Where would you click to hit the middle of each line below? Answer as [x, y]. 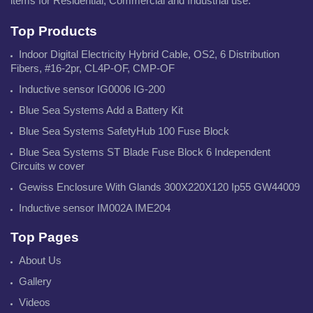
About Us [40, 260]
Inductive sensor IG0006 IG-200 [92, 89]
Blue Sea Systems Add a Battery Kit [101, 110]
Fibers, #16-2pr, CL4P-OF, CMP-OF [93, 68]
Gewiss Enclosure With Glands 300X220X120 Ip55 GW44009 [159, 187]
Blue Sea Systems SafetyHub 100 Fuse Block [124, 131]
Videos [35, 302]
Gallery [35, 281]
